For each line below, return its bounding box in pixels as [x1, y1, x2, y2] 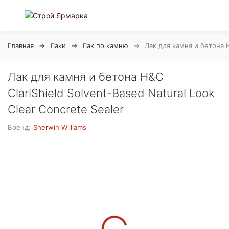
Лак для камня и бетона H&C [8, 70, 164, 83]
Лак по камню [82, 41, 128, 50]
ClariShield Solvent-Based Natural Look [8, 86, 215, 100]
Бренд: [8, 123, 31, 131]
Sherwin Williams [33, 123, 87, 131]
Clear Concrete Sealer [8, 103, 124, 116]
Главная [8, 41, 34, 50]
